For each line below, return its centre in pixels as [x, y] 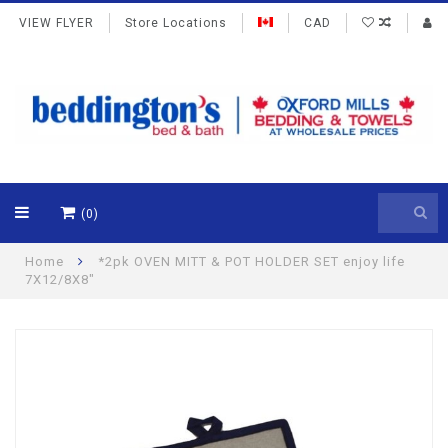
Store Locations [176, 23]
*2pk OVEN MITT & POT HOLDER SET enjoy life [251, 261]
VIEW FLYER [56, 23]
